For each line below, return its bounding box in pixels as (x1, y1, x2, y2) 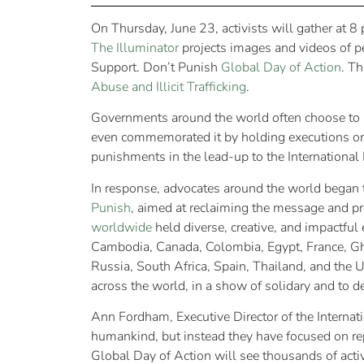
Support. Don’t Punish (91, 58, 221, 76)
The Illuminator (91, 38, 179, 57)
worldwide (91, 218, 152, 236)
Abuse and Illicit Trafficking (91, 77, 246, 96)
